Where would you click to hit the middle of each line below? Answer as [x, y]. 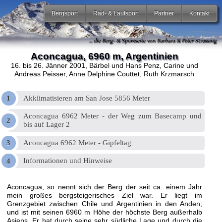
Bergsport [65, 13]
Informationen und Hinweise [68, 161]
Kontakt [200, 13]
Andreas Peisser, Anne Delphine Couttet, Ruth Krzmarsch [105, 74]
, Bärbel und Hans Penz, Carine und [141, 65]
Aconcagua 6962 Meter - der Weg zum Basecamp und [112, 116]
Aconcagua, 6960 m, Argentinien [104, 56]
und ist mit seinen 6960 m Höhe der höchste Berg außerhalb [104, 212]
